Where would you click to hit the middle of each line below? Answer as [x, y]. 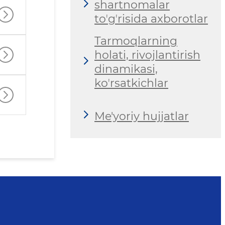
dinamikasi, [126, 69]
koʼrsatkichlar [131, 83]
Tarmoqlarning [136, 41]
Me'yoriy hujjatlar [142, 116]
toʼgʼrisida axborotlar [151, 19]
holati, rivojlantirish [147, 55]
